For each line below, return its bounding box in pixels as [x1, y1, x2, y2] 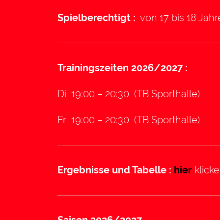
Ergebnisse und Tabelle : [57, 164, 174, 176]
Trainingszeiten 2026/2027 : [57, 62, 188, 74]
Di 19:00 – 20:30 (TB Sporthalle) [57, 88, 200, 100]
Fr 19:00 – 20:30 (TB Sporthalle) [57, 114, 200, 126]
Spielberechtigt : [57, 12, 138, 24]
